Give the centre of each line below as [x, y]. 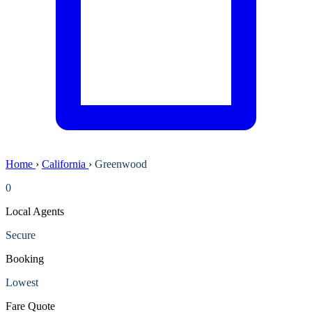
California [65, 164]
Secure [21, 235]
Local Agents [35, 211]
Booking [25, 258]
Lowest [22, 282]
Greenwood [121, 164]
